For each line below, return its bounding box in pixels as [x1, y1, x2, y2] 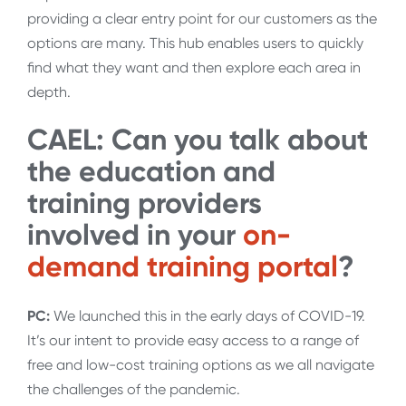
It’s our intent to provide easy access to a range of [27, 331, 359, 349]
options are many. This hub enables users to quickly [27, 34, 363, 53]
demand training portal [27, 249, 338, 285]
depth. [27, 83, 74, 101]
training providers [27, 186, 262, 221]
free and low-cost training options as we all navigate [27, 355, 374, 373]
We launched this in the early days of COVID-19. [50, 306, 365, 324]
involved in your [27, 217, 243, 253]
